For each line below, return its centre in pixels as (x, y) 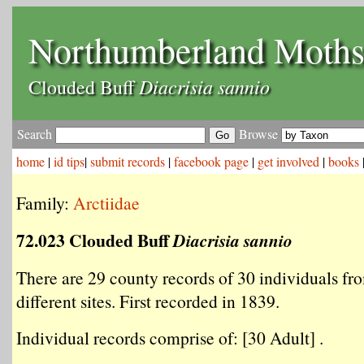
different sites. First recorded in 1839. (148, 301)
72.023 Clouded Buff (95, 240)
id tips (69, 161)
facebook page (211, 161)
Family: (45, 203)
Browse (258, 134)
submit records (128, 161)
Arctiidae (106, 203)
